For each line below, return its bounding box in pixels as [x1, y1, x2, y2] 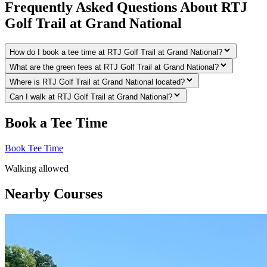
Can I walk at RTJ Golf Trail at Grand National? [10, 92, 172, 102]
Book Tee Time [5, 143, 63, 154]
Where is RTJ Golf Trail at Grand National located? [10, 77, 185, 87]
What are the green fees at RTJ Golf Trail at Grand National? [10, 63, 219, 72]
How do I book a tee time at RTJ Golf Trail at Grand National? [10, 48, 222, 57]
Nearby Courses [5, 186, 103, 202]
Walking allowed [5, 163, 69, 174]
